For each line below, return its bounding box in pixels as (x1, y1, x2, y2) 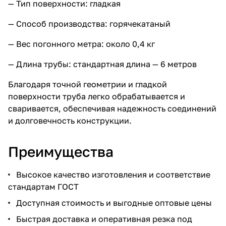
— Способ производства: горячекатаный (8, 18, 171, 29)
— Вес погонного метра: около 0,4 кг (8, 38, 155, 49)
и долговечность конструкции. (8, 115, 132, 126)
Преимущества (8, 143, 114, 160)
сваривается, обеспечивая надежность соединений (8, 103, 216, 114)
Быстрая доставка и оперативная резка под (16, 213, 192, 224)
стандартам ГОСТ (8, 181, 79, 192)
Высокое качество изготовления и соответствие (16, 169, 210, 180)
